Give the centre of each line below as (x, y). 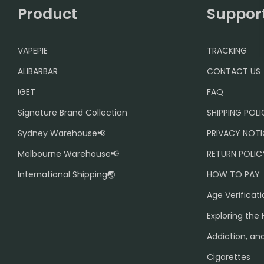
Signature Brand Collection (72, 113)
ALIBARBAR (38, 71)
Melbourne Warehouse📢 (68, 154)
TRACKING (227, 51)
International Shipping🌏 (67, 174)
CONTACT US (234, 71)
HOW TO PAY (233, 174)
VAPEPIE (33, 51)
